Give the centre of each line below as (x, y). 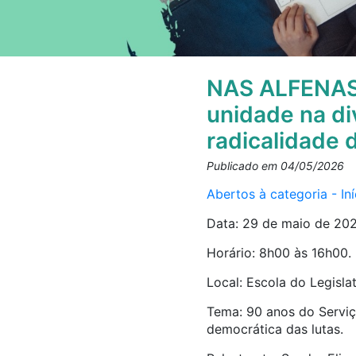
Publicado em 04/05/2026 (275, 166)
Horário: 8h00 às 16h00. (279, 253)
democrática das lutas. (275, 329)
